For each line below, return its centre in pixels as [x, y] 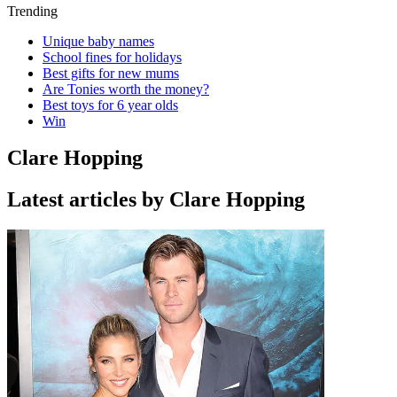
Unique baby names [98, 41]
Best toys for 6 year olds [110, 105]
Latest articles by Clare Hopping [156, 200]
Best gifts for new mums [111, 73]
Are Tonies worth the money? [126, 89]
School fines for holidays [112, 57]
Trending [32, 11]
